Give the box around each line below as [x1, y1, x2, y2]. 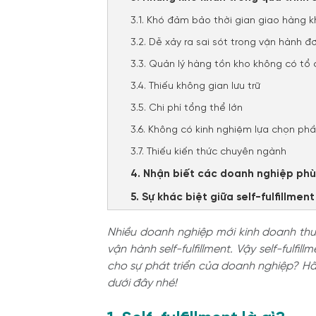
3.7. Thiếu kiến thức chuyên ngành [130, 147, 286, 157]
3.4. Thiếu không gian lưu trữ [130, 81, 260, 92]
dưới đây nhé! [107, 277, 180, 289]
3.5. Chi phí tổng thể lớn [130, 103, 243, 114]
